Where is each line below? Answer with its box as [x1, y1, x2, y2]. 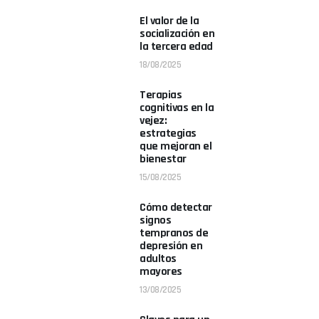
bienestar [140, 152, 187, 167]
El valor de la [140, 14, 199, 28]
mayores [140, 264, 182, 279]
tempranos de [140, 226, 208, 241]
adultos [140, 251, 177, 266]
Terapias [140, 88, 182, 103]
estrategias [140, 126, 197, 141]
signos [140, 213, 171, 228]
